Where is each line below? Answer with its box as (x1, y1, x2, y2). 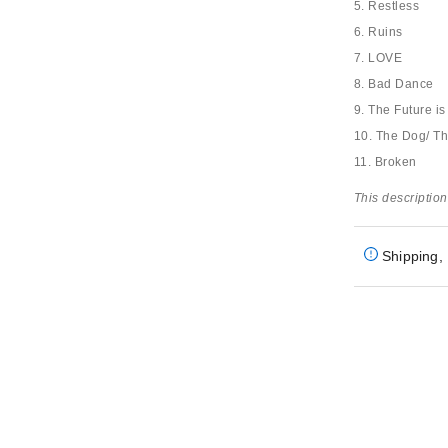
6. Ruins (353, 25, 403, 39)
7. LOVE (353, 51, 403, 65)
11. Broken (353, 155, 417, 169)
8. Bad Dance (353, 77, 434, 91)
